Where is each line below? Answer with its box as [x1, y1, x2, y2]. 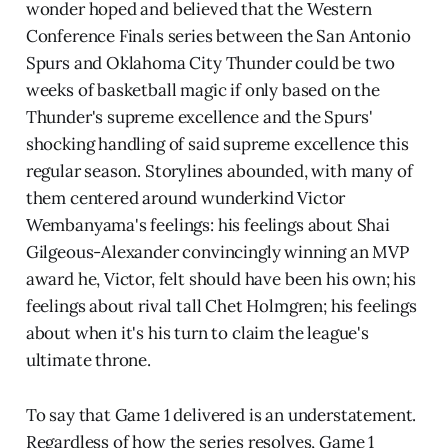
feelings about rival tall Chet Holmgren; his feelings [25, 294, 417, 317]
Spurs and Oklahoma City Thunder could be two [25, 51, 396, 74]
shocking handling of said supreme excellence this [25, 132, 409, 155]
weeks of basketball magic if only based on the [25, 78, 380, 101]
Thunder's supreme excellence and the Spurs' [25, 105, 373, 128]
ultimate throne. [25, 348, 151, 371]
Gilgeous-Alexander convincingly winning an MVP [25, 240, 409, 263]
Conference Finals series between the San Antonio [25, 24, 411, 47]
